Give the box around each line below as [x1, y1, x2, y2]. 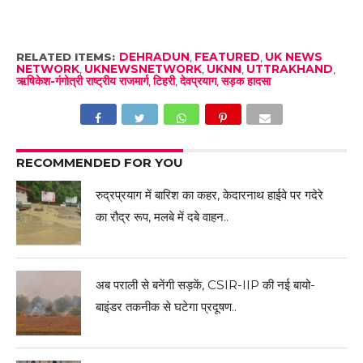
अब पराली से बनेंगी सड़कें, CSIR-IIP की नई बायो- [96, 277, 316, 293]
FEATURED [194, 50, 260, 64]
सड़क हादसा [220, 75, 271, 88]
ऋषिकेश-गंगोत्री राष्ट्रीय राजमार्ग [15, 75, 148, 88]
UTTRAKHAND [246, 62, 333, 76]
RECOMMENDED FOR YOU [15, 155, 183, 171]
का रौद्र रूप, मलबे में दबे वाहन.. [96, 209, 229, 225]
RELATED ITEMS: [15, 50, 115, 64]
